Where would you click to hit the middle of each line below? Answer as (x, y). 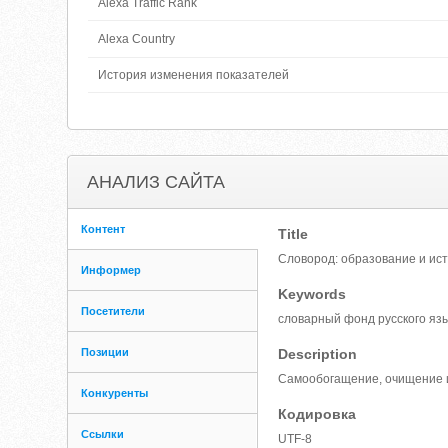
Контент (103, 229)
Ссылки (103, 434)
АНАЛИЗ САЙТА (156, 182)
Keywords (312, 294)
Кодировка (317, 414)
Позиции (105, 352)
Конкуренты (115, 393)
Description (318, 354)
